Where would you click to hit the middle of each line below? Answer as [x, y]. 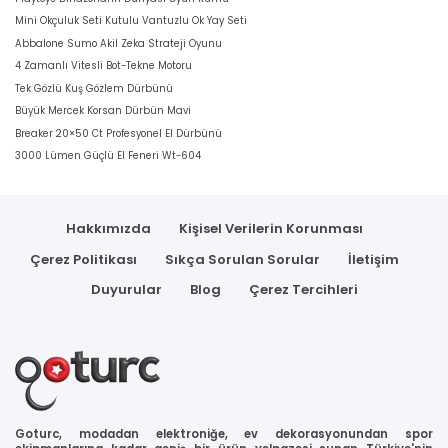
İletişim [373, 259]
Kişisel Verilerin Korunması [270, 229]
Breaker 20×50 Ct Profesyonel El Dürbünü [118, 133]
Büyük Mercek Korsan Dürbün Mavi [103, 111]
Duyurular [126, 290]
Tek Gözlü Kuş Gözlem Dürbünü [94, 88]
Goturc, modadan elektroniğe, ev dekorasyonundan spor [224, 433]
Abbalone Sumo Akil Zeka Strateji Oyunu [118, 43]
